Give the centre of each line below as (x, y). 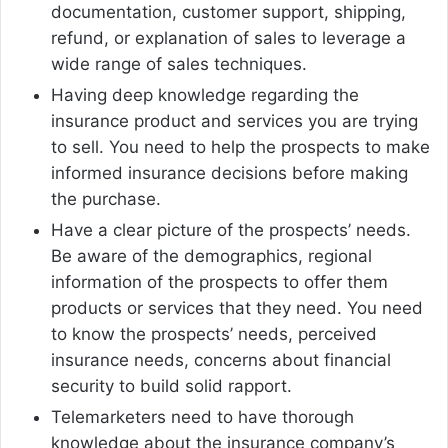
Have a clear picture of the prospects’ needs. (231, 230)
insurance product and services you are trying (234, 121)
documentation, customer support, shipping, (228, 12)
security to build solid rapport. (171, 386)
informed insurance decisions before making (229, 173)
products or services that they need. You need (237, 308)
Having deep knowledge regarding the (205, 95)
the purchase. (106, 199)
